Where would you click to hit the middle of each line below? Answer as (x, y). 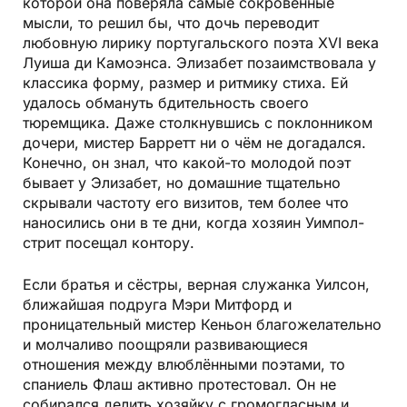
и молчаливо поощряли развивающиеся (165, 344)
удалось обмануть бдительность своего (166, 102)
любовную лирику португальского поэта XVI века (201, 42)
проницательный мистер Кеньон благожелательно (202, 324)
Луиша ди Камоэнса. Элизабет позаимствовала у (199, 62)
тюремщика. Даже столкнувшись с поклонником (198, 122)
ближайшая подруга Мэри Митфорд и (157, 304)
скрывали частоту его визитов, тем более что (186, 202)
